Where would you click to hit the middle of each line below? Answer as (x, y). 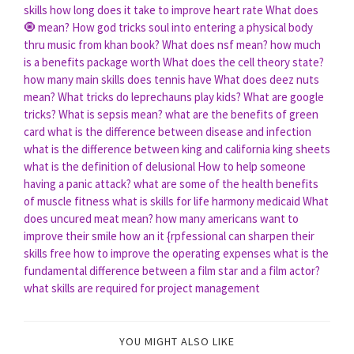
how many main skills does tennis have (118, 79)
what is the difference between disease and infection (179, 131)
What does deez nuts (267, 79)
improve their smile (70, 235)
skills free (47, 253)
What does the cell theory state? (243, 62)
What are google (284, 96)
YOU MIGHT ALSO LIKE (177, 341)
